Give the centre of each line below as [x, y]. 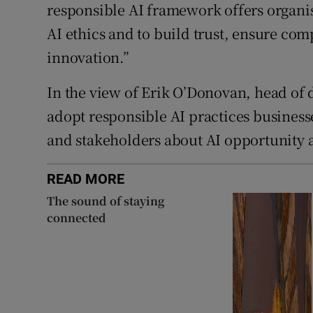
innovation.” [88, 57]
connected [77, 218]
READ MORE [86, 179]
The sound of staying [106, 201]
